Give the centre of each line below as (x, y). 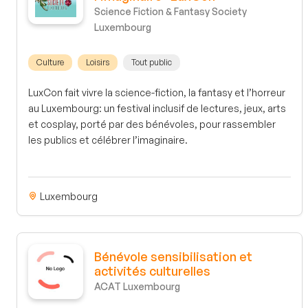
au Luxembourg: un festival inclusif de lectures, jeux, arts (157, 109)
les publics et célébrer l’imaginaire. (108, 140)
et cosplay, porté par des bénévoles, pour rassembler (152, 124)
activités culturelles (152, 271)
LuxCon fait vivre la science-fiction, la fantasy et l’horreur (157, 93)
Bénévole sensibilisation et (173, 257)
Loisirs (98, 63)
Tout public (152, 63)
